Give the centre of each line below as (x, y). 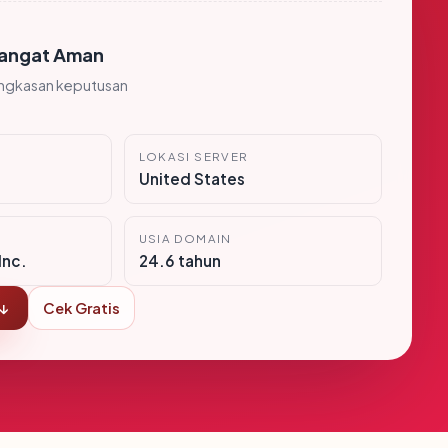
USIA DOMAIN (185, 238)
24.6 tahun (179, 260)
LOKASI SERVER (193, 156)
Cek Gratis (81, 308)
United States (191, 178)
